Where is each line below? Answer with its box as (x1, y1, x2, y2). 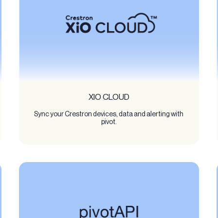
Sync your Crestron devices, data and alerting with (34, 110, 184, 118)
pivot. (101, 118, 117, 126)
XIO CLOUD (88, 92, 129, 102)
